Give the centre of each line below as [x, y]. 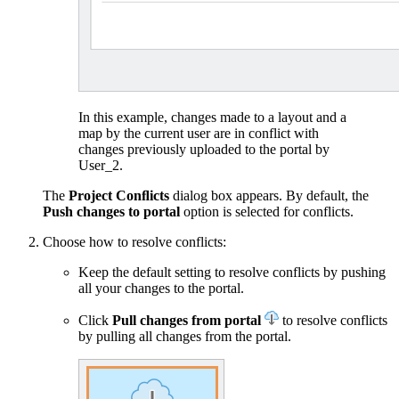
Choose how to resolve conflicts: [134, 241]
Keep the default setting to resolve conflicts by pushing [232, 272]
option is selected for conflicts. [267, 211]
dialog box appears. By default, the [269, 195]
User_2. [101, 165]
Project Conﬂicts [119, 195]
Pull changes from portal [187, 320]
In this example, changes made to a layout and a [212, 117]
